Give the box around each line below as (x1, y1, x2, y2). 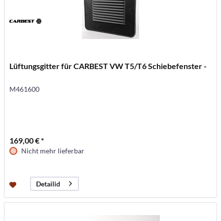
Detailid (36, 179, 61, 188)
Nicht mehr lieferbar (21, 146, 85, 155)
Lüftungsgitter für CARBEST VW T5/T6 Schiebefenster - (9, 61, 207, 71)
